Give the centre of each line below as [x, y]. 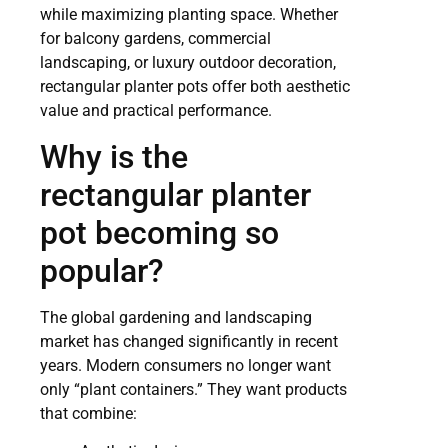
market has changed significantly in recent [189, 341]
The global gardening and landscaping [176, 317]
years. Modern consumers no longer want [185, 365]
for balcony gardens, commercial [155, 39]
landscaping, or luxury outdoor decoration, [188, 63]
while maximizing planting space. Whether [189, 15]
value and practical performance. [156, 111]
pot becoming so [159, 232]
